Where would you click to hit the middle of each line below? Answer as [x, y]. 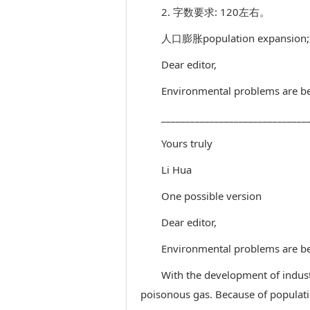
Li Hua [176, 170]
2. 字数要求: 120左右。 [216, 12]
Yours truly [187, 143]
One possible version [211, 196]
